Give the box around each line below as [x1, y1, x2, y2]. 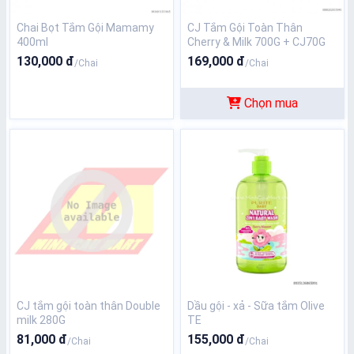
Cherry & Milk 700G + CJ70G [187, 36, 326, 48]
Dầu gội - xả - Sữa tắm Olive [187, 299, 325, 312]
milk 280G [17, 314, 66, 326]
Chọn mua [244, 95, 298, 111]
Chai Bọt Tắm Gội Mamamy [17, 21, 154, 34]
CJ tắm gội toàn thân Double [17, 299, 160, 312]
